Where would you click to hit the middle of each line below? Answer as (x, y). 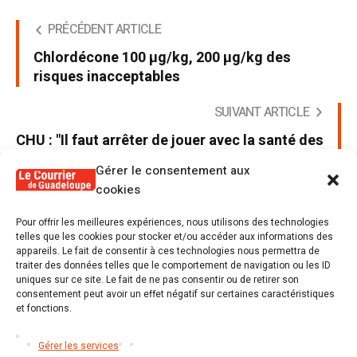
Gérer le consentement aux (173, 171)
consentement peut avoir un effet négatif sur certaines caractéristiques (175, 294)
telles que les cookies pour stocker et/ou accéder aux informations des (175, 237)
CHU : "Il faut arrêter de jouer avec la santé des (170, 141)
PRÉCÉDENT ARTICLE (105, 30)
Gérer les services (78, 346)
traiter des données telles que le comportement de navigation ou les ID (173, 265)
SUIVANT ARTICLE (262, 113)
